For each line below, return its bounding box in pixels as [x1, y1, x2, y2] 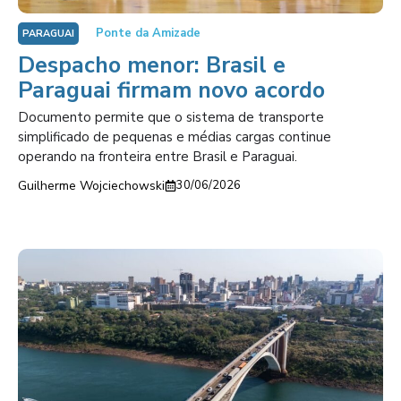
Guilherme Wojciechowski [18, 177, 165, 194]
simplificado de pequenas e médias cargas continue [18, 128, 331, 146]
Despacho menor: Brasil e [18, 50, 286, 81]
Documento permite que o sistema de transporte [18, 108, 324, 126]
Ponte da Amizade [96, 25, 200, 41]
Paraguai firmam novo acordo [18, 75, 325, 106]
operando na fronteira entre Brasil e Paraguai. [18, 148, 297, 166]
